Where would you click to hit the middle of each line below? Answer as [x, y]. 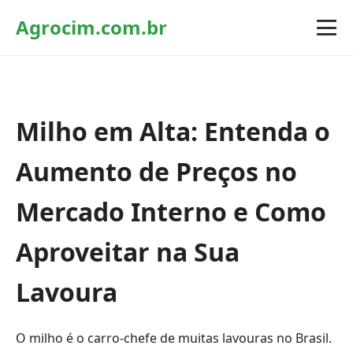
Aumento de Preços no [156, 171]
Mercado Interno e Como [171, 212]
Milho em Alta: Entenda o [173, 131]
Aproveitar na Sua [128, 252]
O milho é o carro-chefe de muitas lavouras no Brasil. [174, 338]
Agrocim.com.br [91, 27]
